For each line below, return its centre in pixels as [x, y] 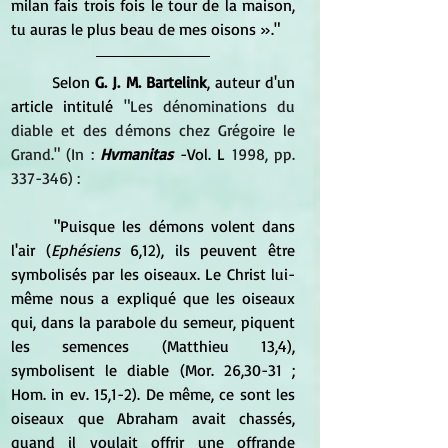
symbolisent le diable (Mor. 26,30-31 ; [153, 369]
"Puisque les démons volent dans [33, 225]
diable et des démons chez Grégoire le [153, 129]
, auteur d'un [251, 81]
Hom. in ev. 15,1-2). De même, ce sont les [153, 393]
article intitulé [62, 105]
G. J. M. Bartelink [148, 81]
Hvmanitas [137, 153]
